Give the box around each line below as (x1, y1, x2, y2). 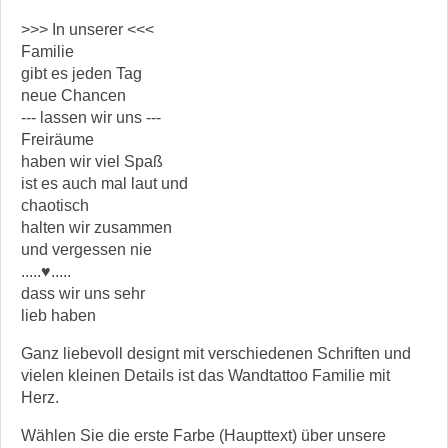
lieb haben (21, 306, 96, 324)
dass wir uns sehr (21, 284, 145, 302)
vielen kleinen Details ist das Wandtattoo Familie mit (21, 366, 390, 384)
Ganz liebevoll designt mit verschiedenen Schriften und (21, 344, 411, 362)
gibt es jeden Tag (21, 64, 142, 82)
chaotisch (21, 196, 89, 214)
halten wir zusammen (21, 218, 172, 236)
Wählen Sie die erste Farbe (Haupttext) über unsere (21, 426, 386, 444)
